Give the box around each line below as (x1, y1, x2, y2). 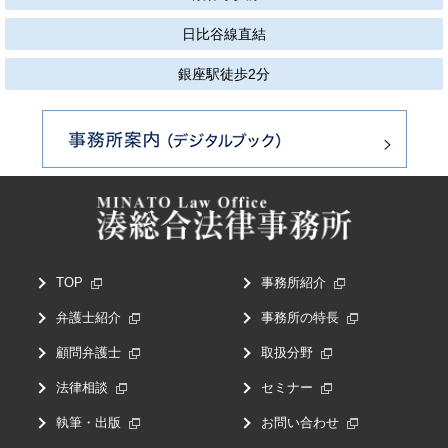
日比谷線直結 (182, 26, 266, 43)
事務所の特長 (260, 309, 339, 325)
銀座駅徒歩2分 (178, 66, 270, 83)
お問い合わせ (260, 414, 339, 430)
